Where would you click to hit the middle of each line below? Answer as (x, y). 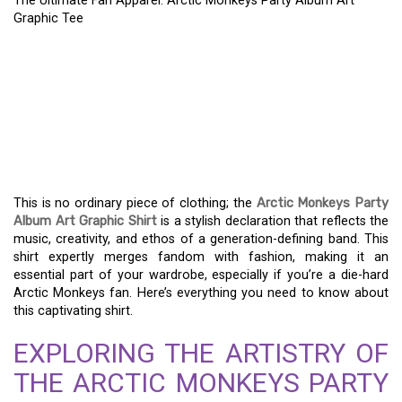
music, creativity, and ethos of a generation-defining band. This (201, 239)
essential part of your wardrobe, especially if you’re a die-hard (201, 275)
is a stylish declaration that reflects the (272, 221)
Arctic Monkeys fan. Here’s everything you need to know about (201, 293)
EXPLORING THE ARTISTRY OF (201, 353)
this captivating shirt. (73, 311)
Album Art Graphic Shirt (85, 221)
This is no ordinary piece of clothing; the (135, 203)
